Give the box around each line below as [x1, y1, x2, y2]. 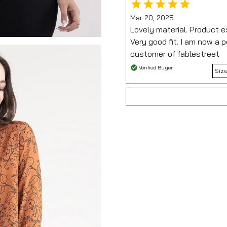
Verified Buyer [139, 64, 173, 71]
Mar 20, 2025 [130, 13, 174, 22]
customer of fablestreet [130, 48, 219, 59]
